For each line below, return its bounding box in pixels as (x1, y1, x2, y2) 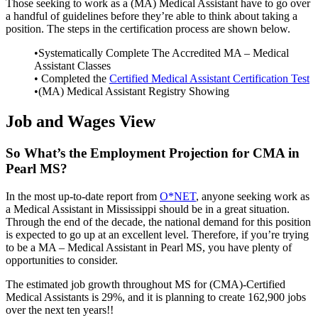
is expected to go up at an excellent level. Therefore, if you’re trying (6, 229, 309, 241)
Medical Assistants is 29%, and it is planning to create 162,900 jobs (6, 291, 306, 303)
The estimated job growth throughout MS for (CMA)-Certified (6, 278, 285, 290)
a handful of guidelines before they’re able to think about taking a (6, 10, 297, 23)
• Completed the (34, 72, 109, 85)
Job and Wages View (6, 112, 155, 131)
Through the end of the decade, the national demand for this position (6, 216, 311, 228)
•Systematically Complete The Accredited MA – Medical (34, 47, 289, 60)
